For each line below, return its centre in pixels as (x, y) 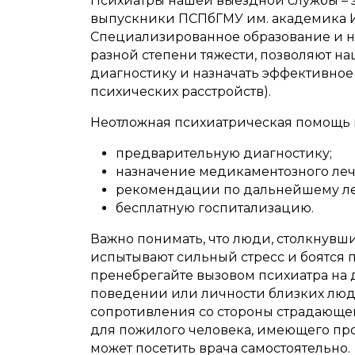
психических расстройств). (181, 92)
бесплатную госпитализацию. (215, 208)
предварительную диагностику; (224, 154)
